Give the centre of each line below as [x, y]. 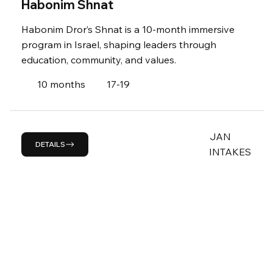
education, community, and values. [99, 59]
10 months [62, 84]
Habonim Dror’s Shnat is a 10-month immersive [128, 29]
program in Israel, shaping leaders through [119, 44]
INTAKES [230, 151]
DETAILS [50, 144]
